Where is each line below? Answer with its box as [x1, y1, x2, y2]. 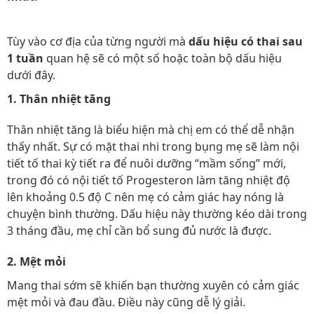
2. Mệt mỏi [7, 254, 66, 269]
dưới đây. [7, 67, 55, 83]
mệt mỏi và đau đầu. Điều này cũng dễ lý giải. [7, 294, 245, 310]
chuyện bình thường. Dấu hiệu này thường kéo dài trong [7, 206, 307, 221]
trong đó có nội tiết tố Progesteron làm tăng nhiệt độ [7, 172, 290, 188]
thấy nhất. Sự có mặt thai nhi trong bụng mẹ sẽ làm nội [7, 139, 299, 154]
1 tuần [7, 50, 46, 66]
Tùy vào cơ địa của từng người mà [7, 34, 189, 49]
